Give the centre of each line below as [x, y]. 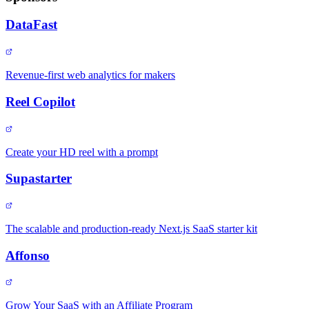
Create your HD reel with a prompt [82, 152]
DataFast [31, 25]
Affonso [28, 255]
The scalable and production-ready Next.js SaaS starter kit [131, 228]
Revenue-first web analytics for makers [90, 75]
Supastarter [39, 179]
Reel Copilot [40, 101]
